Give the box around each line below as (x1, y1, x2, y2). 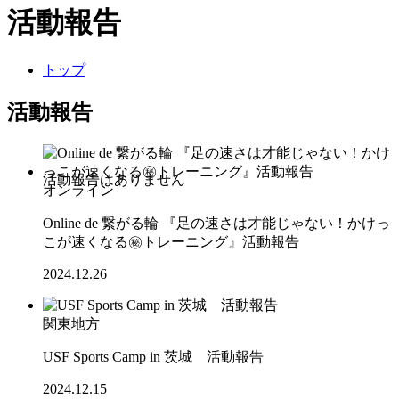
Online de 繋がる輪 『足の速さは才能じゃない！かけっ (43, 216, 390, 232)
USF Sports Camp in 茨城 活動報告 (43, 349, 264, 365)
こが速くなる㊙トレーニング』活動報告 (43, 234, 299, 250)
